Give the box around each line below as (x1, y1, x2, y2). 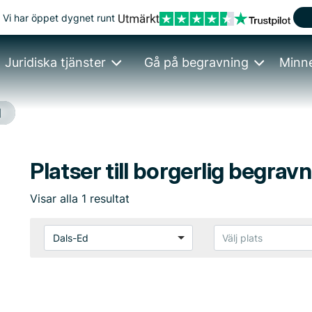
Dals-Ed (52, 232, 88, 244)
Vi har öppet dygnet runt (3, 11, 116, 24)
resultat (86, 192, 130, 205)
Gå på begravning (144, 55, 249, 70)
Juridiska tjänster (5, 55, 107, 70)
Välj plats (222, 232, 263, 244)
